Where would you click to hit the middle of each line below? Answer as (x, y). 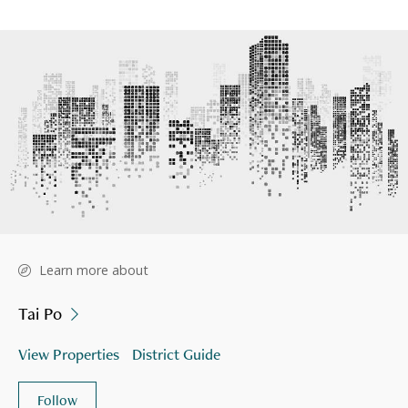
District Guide (176, 353)
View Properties (69, 353)
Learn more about (94, 270)
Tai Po (40, 313)
